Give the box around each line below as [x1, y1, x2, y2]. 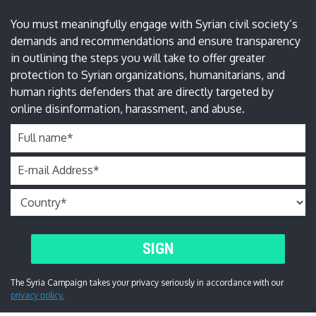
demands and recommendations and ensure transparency [11, 33, 300, 48]
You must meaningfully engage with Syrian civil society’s [11, 16, 298, 31]
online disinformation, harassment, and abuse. [11, 101, 245, 116]
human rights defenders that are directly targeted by [11, 84, 274, 99]
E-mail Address [18, 162, 93, 177]
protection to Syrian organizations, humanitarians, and [11, 67, 285, 82]
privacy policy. [11, 289, 64, 300]
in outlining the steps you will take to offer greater [11, 50, 265, 65]
